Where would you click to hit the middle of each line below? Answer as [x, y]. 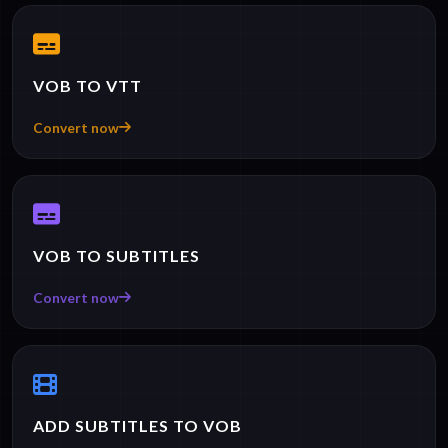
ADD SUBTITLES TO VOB [137, 425]
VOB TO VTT [87, 85]
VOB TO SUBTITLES [116, 255]
